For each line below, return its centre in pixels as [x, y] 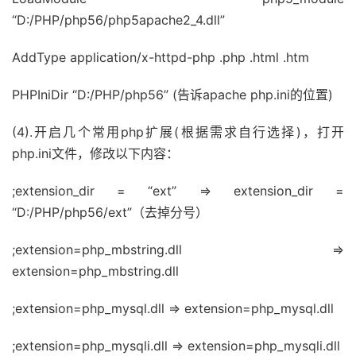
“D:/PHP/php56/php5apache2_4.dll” [118, 20]
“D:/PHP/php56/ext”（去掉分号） [110, 212]
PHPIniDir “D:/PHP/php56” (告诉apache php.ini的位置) [172, 95]
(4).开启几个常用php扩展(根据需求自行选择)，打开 [178, 132]
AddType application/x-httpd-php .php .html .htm [161, 57]
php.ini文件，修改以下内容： [95, 153]
